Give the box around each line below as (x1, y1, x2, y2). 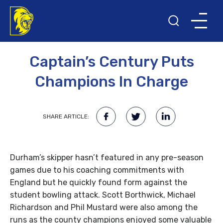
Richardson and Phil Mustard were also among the (10, 203, 198, 212)
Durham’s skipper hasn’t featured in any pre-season (10, 153, 204, 162)
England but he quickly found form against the (10, 178, 187, 187)
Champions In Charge (35, 73, 188, 91)
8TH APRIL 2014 (82, 30, 141, 40)
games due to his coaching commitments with (10, 165, 184, 175)
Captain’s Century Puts (29, 53, 194, 71)
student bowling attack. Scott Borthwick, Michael (10, 190, 196, 200)
